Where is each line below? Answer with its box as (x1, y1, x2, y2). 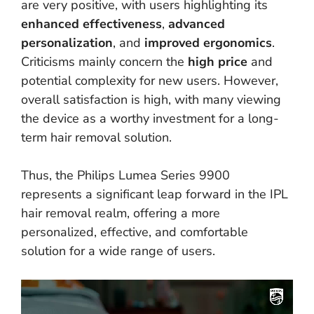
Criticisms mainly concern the (21, 53, 188, 70)
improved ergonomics (144, 34, 272, 51)
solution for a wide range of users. (21, 243, 215, 259)
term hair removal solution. (21, 129, 172, 146)
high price (188, 53, 247, 70)
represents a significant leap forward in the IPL (21, 186, 288, 203)
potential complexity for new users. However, (21, 72, 278, 89)
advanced (168, 15, 225, 32)
